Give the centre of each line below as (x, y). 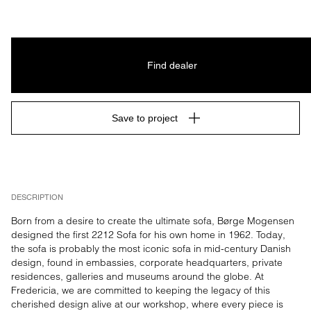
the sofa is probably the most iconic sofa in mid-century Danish (151, 249)
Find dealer (172, 65)
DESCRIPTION (37, 197)
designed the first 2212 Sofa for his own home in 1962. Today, (148, 235)
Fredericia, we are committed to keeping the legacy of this (141, 290)
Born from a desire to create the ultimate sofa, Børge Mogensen (153, 221)
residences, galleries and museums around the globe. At (137, 276)
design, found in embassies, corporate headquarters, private (147, 262)
